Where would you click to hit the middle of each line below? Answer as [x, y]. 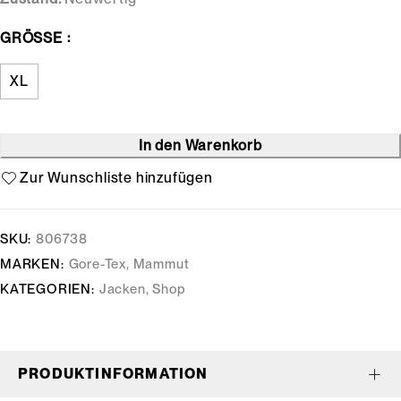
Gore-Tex [98, 264]
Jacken [122, 289]
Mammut [161, 264]
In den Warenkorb [200, 145]
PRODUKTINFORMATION [113, 374]
